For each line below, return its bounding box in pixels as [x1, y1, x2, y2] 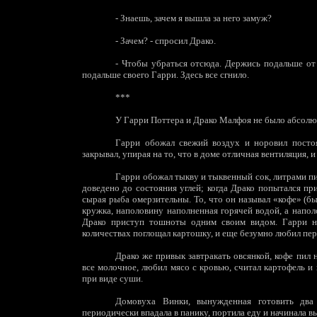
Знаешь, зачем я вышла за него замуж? [118, 13, 272, 23]
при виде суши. [82, 273, 143, 284]
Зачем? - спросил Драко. [118, 35, 217, 46]
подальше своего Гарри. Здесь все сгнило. [82, 69, 249, 80]
